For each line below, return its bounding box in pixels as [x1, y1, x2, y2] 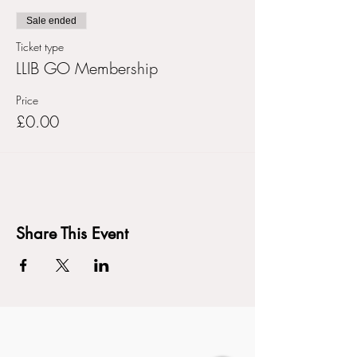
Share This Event [16, 222, 128, 244]
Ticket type [16, 38, 64, 54]
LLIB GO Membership [16, 57, 158, 79]
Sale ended [26, 14, 76, 26]
